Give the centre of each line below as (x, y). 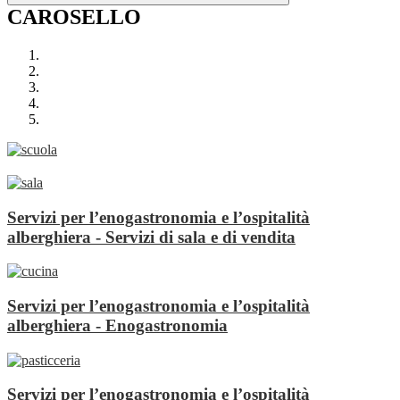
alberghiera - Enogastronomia (117, 325)
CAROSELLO (74, 17)
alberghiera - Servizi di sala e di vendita (151, 237)
